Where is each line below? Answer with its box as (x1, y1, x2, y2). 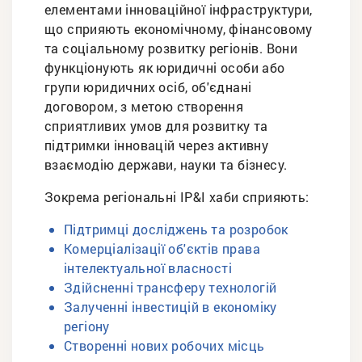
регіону (64, 318, 110, 335)
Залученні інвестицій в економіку (64, 298, 277, 316)
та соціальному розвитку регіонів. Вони (44, 40, 298, 57)
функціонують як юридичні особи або (44, 59, 285, 77)
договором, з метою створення (44, 98, 244, 116)
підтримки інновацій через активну (44, 137, 269, 154)
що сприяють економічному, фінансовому (44, 20, 313, 38)
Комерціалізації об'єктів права (64, 240, 260, 258)
